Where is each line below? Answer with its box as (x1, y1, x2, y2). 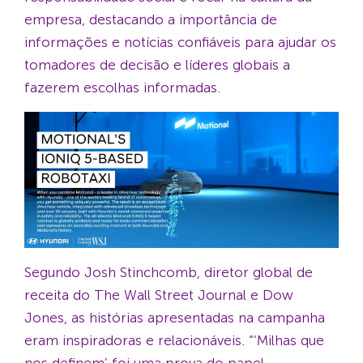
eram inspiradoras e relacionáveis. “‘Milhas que (24, 331, 324, 348)
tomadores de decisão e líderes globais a (24, 57, 290, 74)
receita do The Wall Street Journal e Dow (24, 286, 293, 303)
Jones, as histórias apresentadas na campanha (24, 309, 325, 326)
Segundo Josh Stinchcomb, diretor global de (24, 263, 313, 280)
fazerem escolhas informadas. (24, 79, 220, 96)
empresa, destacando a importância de (24, 11, 277, 28)
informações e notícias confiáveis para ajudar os (24, 34, 336, 51)
